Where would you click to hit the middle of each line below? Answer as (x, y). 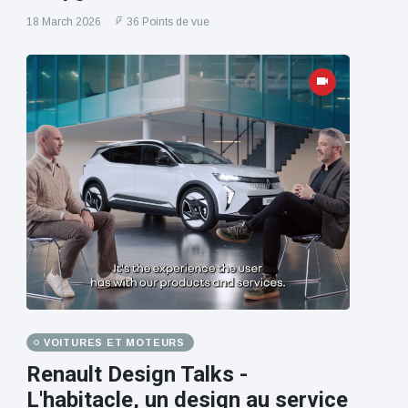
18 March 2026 (63, 22)
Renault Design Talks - (137, 375)
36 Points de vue (168, 22)
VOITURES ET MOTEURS (114, 343)
